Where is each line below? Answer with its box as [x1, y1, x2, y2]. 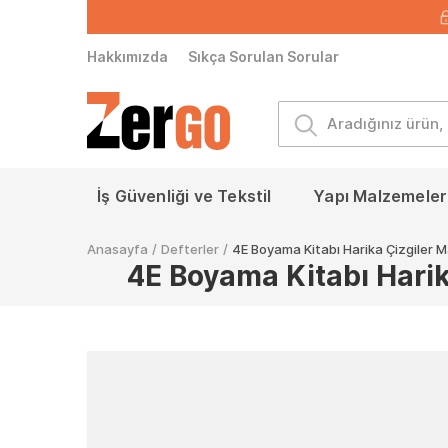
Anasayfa [87, 241, 148, 257]
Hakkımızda [87, 48, 168, 65]
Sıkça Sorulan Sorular [188, 48, 339, 65]
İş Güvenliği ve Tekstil [97, 186, 272, 206]
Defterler [161, 241, 219, 257]
